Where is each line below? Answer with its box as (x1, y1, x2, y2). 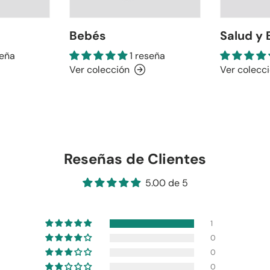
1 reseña (130, 49, 166, 62)
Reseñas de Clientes (64, 149, 206, 169)
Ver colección (69, 63, 130, 76)
